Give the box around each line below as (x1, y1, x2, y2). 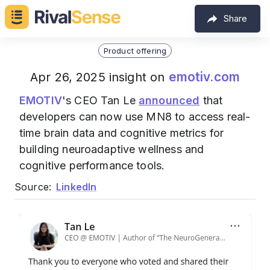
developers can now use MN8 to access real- (19, 110, 251, 123)
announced (139, 94, 200, 107)
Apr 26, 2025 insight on (30, 70, 169, 84)
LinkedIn (56, 181, 97, 193)
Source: (14, 181, 52, 193)
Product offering (103, 45, 167, 55)
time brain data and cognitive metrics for (19, 127, 224, 139)
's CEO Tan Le (61, 94, 139, 107)
